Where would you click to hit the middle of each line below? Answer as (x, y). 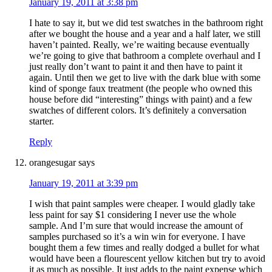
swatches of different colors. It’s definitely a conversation (138, 110)
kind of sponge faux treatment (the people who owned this (141, 89)
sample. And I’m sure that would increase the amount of (136, 226)
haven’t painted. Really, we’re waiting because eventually (139, 45)
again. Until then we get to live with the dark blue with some (145, 78)
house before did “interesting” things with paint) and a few (141, 100)
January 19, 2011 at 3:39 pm (83, 183)
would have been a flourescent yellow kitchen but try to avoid (147, 259)
